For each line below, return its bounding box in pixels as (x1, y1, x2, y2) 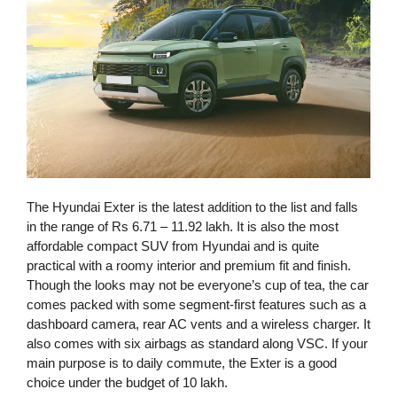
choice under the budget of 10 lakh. (27, 375, 228, 391)
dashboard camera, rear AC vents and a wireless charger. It (27, 316, 370, 332)
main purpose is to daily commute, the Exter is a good (27, 355, 337, 371)
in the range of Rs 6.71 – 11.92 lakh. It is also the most (27, 219, 339, 235)
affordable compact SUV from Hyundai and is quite (27, 238, 319, 254)
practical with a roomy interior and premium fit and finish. (27, 258, 351, 274)
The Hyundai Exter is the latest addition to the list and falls (27, 199, 358, 215)
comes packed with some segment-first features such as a (27, 297, 366, 313)
